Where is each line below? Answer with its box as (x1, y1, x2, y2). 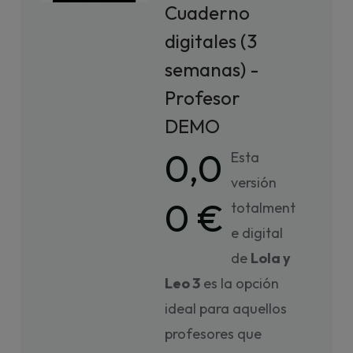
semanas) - (165, 58, 260, 81)
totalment (231, 199, 296, 217)
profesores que (165, 325, 262, 343)
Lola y (251, 249, 292, 267)
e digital (231, 224, 284, 242)
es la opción (200, 274, 280, 292)
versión (231, 173, 277, 191)
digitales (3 (165, 29, 258, 53)
